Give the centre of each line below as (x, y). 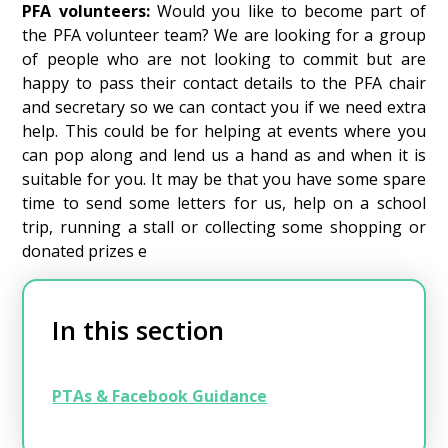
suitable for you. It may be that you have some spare (224, 178)
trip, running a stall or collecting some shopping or (224, 226)
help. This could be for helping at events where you (224, 130)
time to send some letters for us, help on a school (224, 202)
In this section (138, 329)
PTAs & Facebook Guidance (160, 395)
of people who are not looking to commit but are (224, 58)
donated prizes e (185, 250)
